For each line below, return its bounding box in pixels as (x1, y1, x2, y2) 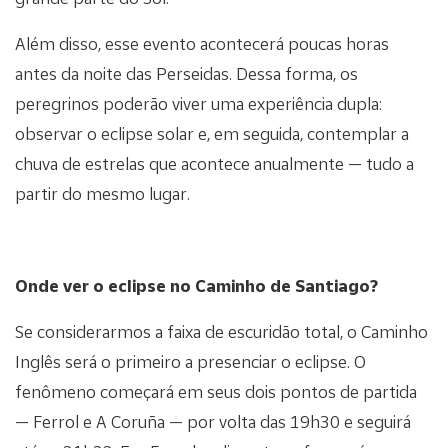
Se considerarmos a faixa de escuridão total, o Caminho (15, 320, 428, 342)
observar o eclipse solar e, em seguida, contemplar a (15, 122, 409, 144)
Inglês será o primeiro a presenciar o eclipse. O (15, 350, 366, 372)
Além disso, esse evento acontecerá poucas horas (15, 32, 389, 54)
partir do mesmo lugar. (15, 182, 190, 204)
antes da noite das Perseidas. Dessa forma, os (15, 62, 358, 84)
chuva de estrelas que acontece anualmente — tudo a (15, 152, 414, 174)
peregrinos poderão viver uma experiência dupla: (15, 92, 382, 114)
